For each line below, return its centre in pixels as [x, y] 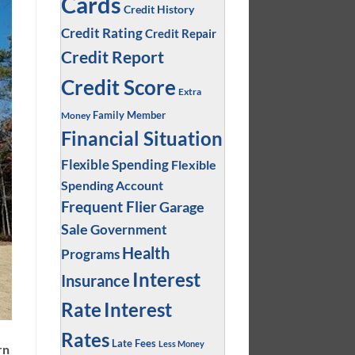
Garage [181, 207]
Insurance [95, 281]
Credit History [158, 9]
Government [128, 229]
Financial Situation [141, 138]
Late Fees [134, 343]
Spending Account [112, 185]
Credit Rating [101, 33]
